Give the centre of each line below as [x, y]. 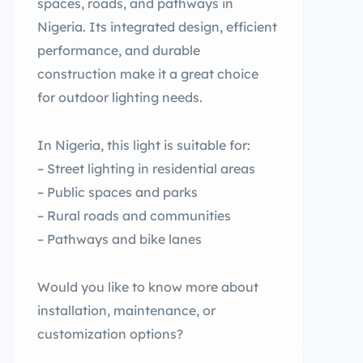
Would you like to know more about [148, 287]
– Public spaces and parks [117, 192]
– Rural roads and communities [134, 216]
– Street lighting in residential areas [146, 169]
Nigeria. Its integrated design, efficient [157, 27]
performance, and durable [119, 50]
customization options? [110, 334]
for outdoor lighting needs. [120, 97]
